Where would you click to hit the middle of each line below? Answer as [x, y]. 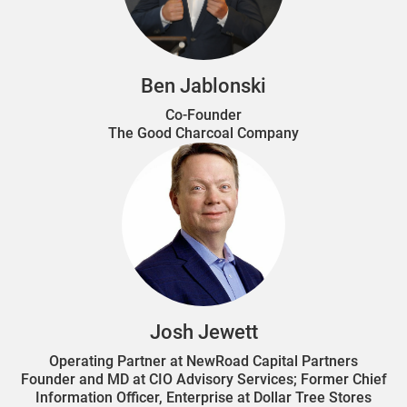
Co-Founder [203, 114]
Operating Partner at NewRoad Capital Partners [203, 361]
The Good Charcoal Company [203, 133]
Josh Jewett [203, 332]
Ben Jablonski [203, 85]
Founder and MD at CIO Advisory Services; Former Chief [203, 379]
